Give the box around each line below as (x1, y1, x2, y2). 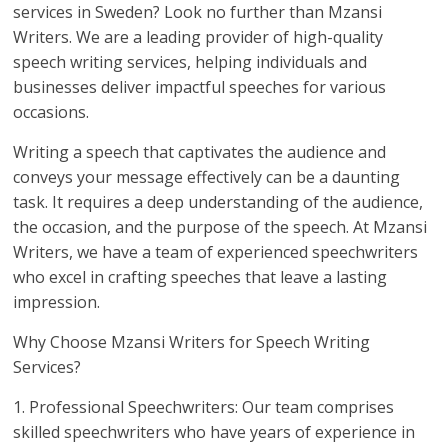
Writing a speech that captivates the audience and (13, 141, 387, 163)
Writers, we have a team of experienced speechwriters (13, 241, 419, 263)
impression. (13, 291, 101, 313)
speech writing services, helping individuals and (13, 51, 368, 73)
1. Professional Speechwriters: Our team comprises (13, 396, 395, 418)
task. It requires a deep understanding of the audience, (13, 191, 424, 213)
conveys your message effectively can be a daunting (13, 166, 401, 188)
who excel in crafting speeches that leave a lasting (13, 266, 388, 288)
